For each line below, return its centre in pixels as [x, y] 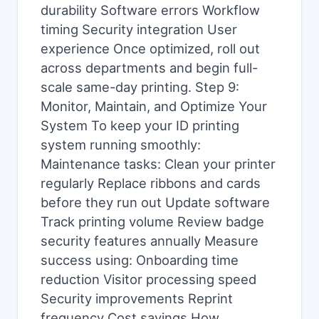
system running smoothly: [121, 145]
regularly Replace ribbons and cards [151, 183]
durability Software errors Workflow [150, 10]
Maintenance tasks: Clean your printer [158, 164]
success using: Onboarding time [140, 260]
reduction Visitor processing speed [148, 279]
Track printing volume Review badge [152, 221]
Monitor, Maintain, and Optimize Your [154, 106]
